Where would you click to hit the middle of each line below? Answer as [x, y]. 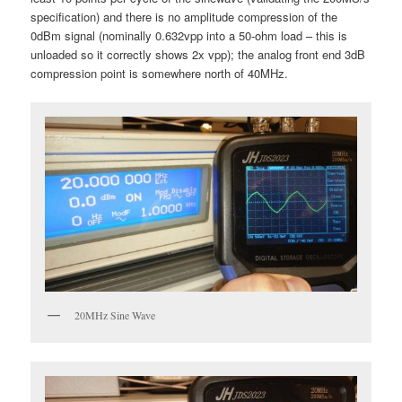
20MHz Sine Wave [115, 315]
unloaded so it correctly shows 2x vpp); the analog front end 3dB [198, 55]
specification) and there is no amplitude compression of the [184, 17]
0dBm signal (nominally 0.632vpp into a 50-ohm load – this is [189, 36]
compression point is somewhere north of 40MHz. [160, 74]
